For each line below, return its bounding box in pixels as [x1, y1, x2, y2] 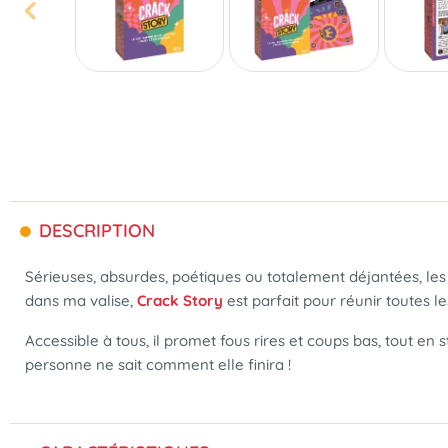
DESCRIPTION [34, 219, 155, 242]
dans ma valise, [25, 291, 137, 310]
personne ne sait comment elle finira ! [25, 355, 291, 374]
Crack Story [137, 291, 223, 310]
